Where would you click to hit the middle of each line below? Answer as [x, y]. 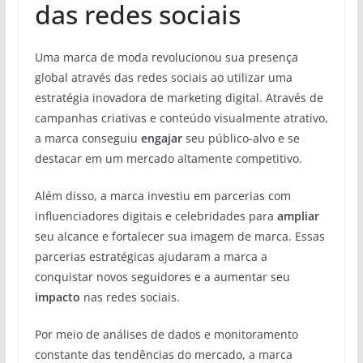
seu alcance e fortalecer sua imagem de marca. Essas [179, 236]
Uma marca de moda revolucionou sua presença [166, 57]
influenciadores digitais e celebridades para [156, 216]
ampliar [298, 216]
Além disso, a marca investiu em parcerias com [162, 196]
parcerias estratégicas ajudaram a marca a [151, 256]
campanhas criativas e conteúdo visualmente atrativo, [181, 118]
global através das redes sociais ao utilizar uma [163, 77]
